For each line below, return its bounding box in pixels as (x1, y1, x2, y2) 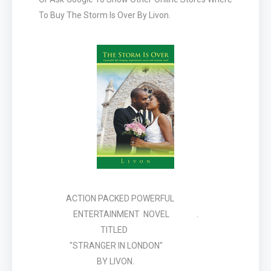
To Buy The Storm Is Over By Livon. (39, 10, 171, 20)
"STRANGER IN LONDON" (39, 241, 165, 250)
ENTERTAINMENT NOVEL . (73, 209, 198, 219)
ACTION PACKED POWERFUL (41, 194, 230, 203)
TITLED (39, 225, 129, 235)
